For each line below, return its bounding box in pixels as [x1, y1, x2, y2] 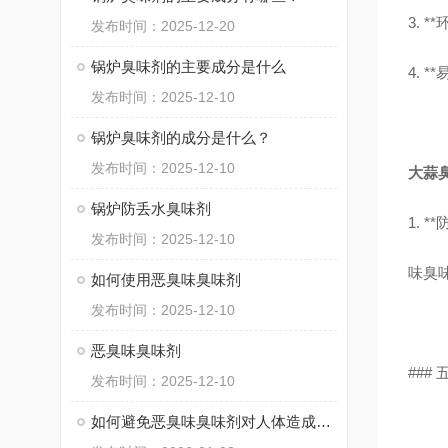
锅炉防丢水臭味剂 [91, 200, 211, 217]
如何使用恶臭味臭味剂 [91, 271, 241, 288]
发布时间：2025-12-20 [91, 18, 235, 34]
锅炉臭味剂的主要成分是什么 [91, 58, 286, 75]
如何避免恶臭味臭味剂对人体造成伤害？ [316, 413, 331, 430]
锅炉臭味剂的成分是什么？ [91, 129, 271, 146]
